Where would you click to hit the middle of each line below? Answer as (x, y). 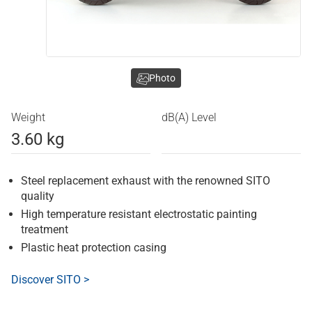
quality (38, 196)
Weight (28, 118)
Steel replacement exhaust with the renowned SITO (146, 181)
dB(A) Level (189, 118)
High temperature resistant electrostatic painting (139, 214)
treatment (45, 230)
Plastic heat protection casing (94, 248)
